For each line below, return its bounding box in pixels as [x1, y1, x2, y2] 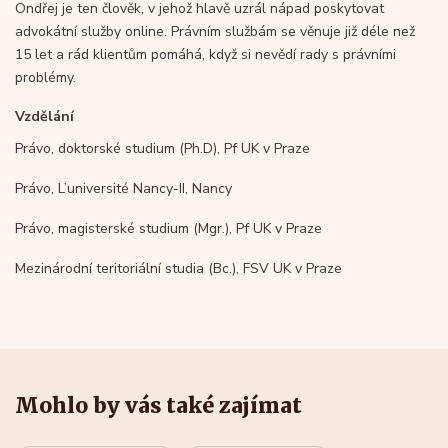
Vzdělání [15, 106, 74, 126]
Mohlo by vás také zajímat [15, 391, 302, 419]
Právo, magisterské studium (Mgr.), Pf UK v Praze [15, 218, 322, 238]
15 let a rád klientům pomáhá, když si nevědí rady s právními [15, 44, 396, 64]
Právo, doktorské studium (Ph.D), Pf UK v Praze [15, 138, 310, 158]
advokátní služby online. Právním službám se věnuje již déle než [15, 21, 415, 41]
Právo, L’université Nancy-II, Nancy [15, 178, 232, 198]
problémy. [15, 67, 76, 87]
